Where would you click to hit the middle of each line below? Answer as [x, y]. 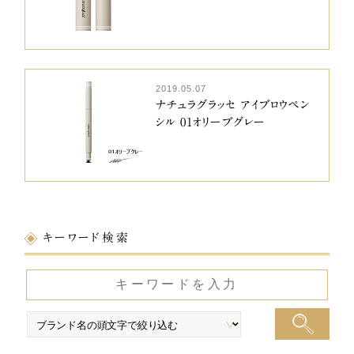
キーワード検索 [87, 238]
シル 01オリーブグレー [211, 122]
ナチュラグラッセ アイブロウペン [233, 105]
